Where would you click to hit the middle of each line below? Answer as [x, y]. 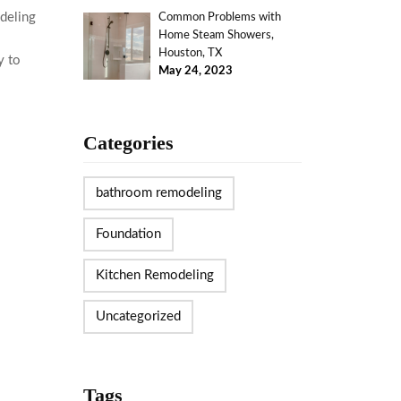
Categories [128, 143]
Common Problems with [220, 18]
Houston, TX [191, 54]
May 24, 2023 [196, 72]
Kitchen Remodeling [154, 275]
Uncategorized [138, 316]
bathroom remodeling [158, 193]
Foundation [128, 234]
